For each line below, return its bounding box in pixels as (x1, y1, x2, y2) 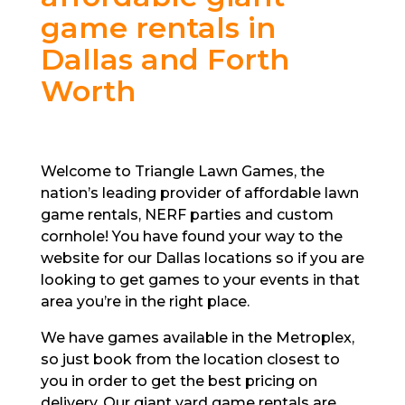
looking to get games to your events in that (40, 271, 360, 288)
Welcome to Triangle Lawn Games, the (40, 163, 325, 180)
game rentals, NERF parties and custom (40, 206, 334, 223)
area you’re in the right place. (40, 293, 250, 310)
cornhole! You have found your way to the (40, 228, 343, 245)
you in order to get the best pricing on (40, 372, 317, 390)
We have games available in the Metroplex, (40, 329, 354, 346)
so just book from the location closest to (40, 351, 340, 368)
